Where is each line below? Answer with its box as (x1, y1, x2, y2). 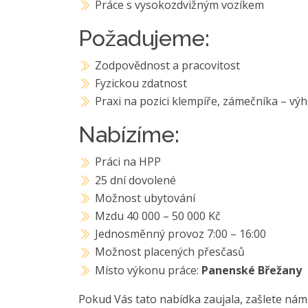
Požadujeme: (78, 25, 210, 51)
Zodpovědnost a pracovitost (95, 57, 241, 73)
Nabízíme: (78, 122, 179, 148)
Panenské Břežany (201, 262, 302, 278)
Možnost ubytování (95, 190, 196, 206)
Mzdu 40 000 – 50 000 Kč (95, 208, 221, 223)
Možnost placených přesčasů (95, 244, 245, 260)
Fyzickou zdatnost (95, 76, 188, 91)
